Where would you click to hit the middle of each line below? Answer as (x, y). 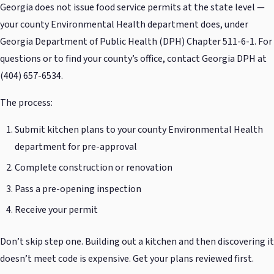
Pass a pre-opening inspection (78, 189)
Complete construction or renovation (94, 168)
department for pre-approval (76, 146)
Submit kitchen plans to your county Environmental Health (139, 129)
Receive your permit (56, 210)
